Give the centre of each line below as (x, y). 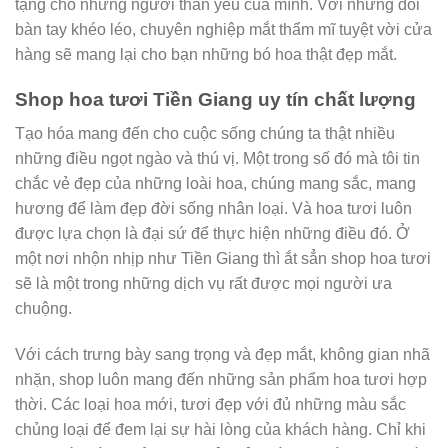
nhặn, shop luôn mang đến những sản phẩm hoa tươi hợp (221, 379)
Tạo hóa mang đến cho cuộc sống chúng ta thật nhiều (205, 134)
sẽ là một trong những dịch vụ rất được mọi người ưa (203, 284)
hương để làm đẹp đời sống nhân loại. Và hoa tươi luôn (213, 209)
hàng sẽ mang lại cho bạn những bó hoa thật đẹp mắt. (206, 54)
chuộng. (43, 309)
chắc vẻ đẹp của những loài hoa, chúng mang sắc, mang (215, 184)
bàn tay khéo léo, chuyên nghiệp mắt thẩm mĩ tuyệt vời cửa (223, 29)
